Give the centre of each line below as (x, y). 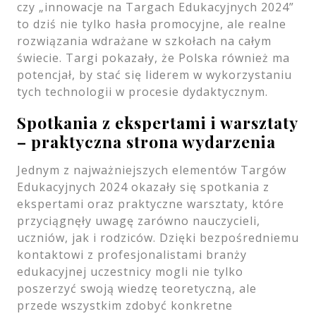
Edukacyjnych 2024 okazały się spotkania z (143, 187)
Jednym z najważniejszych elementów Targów (152, 170)
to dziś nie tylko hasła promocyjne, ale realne (152, 24)
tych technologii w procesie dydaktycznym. (142, 91)
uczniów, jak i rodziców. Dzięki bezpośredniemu (158, 237)
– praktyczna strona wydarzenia (146, 141)
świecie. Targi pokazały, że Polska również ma (153, 57)
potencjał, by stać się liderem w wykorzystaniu (154, 74)
